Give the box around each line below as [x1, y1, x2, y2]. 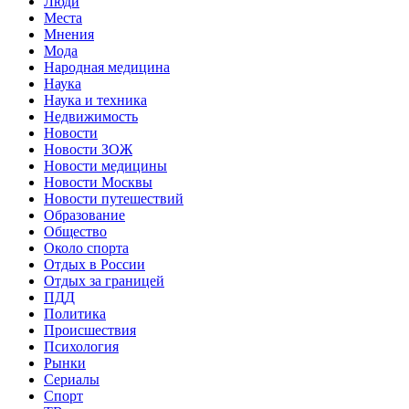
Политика [44, 305, 106, 321]
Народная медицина [44, 58, 170, 75]
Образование [44, 206, 125, 223]
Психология [44, 338, 119, 354]
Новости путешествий [44, 190, 184, 206]
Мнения [44, 26, 94, 42]
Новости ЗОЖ [44, 141, 132, 157]
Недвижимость [44, 108, 138, 124]
